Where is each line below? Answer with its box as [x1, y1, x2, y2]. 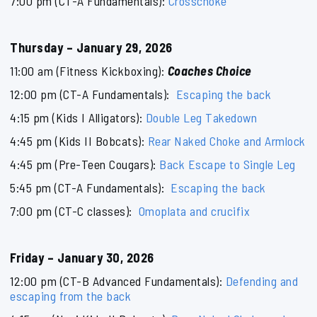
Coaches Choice [167, 63, 252, 79]
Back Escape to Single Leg [159, 156, 296, 172]
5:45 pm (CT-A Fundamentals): [10, 180, 168, 195]
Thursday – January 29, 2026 [10, 40, 173, 55]
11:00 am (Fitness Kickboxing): [10, 63, 168, 79]
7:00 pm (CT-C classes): [10, 203, 135, 219]
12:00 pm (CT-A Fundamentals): [10, 86, 173, 102]
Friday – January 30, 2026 [10, 250, 154, 265]
